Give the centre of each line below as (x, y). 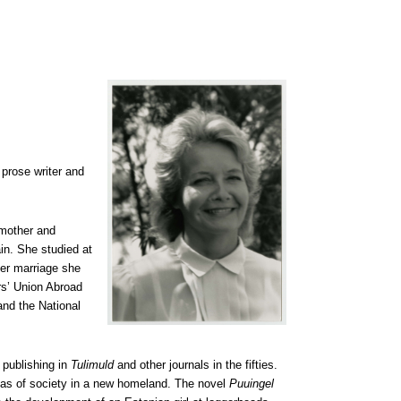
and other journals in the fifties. (196, 365)
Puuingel (252, 384)
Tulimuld (92, 365)
